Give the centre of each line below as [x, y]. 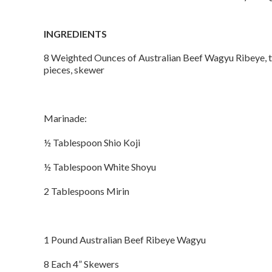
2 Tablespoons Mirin [87, 191]
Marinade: [65, 118]
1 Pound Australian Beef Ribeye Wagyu [125, 240]
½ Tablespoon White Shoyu [100, 167]
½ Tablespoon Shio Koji [92, 142]
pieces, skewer [74, 70]
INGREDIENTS [75, 34]
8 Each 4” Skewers [81, 264]
